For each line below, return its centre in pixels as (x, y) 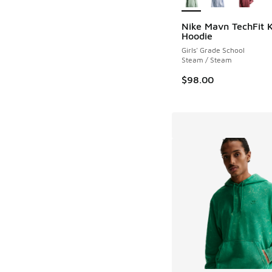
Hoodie (197, 36)
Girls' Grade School (213, 50)
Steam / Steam (206, 60)
